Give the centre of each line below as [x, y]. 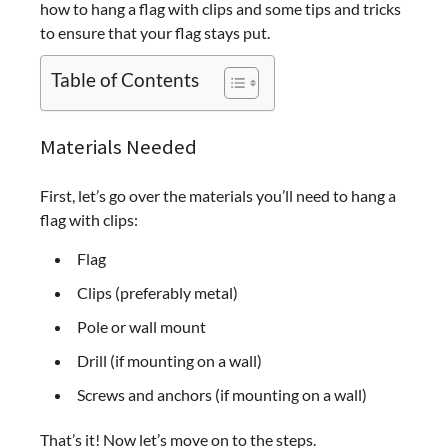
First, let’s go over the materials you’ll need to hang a [218, 195]
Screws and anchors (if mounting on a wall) [222, 394]
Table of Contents [125, 80]
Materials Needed [118, 146]
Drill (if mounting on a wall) [169, 360]
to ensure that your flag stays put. [155, 32]
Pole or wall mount [141, 326]
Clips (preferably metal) [157, 292]
